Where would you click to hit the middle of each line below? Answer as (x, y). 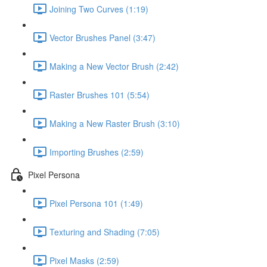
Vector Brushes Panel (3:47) (103, 37)
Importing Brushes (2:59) (97, 152)
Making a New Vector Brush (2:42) (114, 66)
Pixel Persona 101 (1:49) (96, 203)
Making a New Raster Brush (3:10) (115, 123)
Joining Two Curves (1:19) (99, 9)
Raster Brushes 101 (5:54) (100, 94)
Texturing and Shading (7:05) (105, 232)
